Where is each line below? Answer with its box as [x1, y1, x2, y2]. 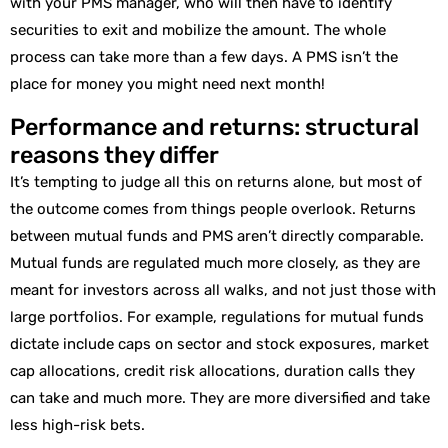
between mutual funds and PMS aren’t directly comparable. [10, 226, 424, 245]
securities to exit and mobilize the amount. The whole [10, 21, 386, 40]
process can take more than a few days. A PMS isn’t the [10, 48, 398, 67]
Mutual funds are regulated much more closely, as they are [10, 253, 420, 272]
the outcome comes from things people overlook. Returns [10, 199, 416, 218]
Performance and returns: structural [10, 112, 419, 141]
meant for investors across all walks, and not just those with [10, 280, 436, 299]
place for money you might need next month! [10, 75, 325, 94]
